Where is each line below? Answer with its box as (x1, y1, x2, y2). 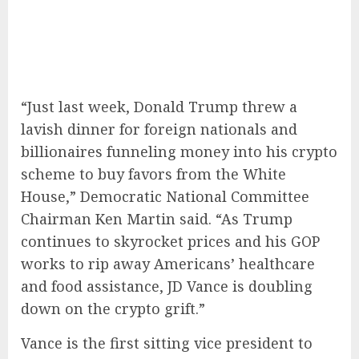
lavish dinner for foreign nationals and (21, 119, 297, 139)
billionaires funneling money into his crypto (21, 141, 337, 161)
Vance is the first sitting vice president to (21, 333, 313, 353)
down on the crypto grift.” (21, 298, 205, 318)
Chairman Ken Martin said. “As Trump (21, 208, 292, 228)
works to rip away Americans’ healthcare (21, 253, 315, 273)
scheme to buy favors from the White (21, 163, 286, 184)
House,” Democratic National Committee (21, 186, 309, 206)
